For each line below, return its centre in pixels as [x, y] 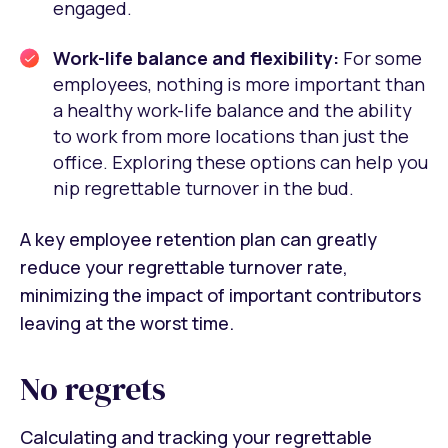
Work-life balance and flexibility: [198, 58]
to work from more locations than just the [231, 136]
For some [382, 58]
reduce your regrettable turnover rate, [184, 267]
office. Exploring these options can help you [240, 162]
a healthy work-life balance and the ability [232, 110]
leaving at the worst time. [127, 323]
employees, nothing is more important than [239, 84]
